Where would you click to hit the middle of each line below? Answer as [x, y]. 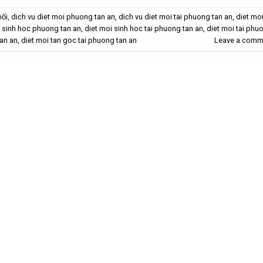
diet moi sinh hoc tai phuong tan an [144, 29]
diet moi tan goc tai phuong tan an [79, 41]
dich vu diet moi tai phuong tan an [176, 17]
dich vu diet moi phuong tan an [63, 17]
